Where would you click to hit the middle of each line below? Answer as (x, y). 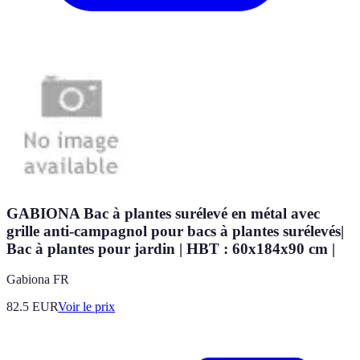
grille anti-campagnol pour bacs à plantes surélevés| (175, 231)
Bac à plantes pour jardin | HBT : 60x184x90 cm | (171, 248)
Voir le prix (86, 307)
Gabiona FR (38, 280)
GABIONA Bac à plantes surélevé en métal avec (163, 213)
